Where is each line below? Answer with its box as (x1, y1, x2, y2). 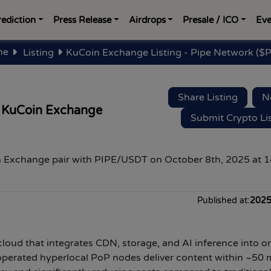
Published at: (197, 195, 250, 206)
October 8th (165, 154, 221, 166)
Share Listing (177, 91, 238, 103)
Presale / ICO (183, 15, 239, 25)
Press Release (53, 15, 111, 25)
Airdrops (128, 15, 166, 25)
